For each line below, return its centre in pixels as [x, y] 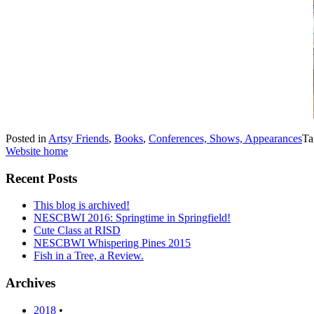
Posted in [27, 138]
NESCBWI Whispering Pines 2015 [112, 243]
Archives [30, 282]
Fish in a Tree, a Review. [89, 256]
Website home [37, 151]
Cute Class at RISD [77, 231]
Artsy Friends [78, 138]
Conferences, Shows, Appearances [225, 138]
